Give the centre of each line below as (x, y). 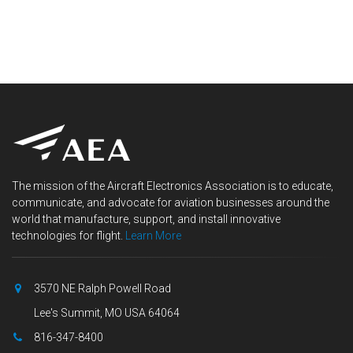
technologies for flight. (69, 235)
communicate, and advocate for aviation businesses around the (171, 202)
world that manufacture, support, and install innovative (146, 219)
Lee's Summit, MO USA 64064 (106, 312)
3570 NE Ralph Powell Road (101, 288)
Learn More (153, 235)
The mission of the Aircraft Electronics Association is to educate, (173, 186)
